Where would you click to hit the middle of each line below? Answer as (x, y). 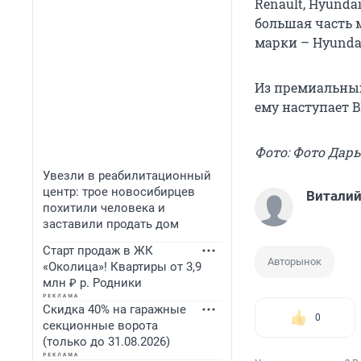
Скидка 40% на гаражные (114, 309)
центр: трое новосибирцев (119, 192)
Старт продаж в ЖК (98, 251)
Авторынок (295, 262)
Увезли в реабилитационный (127, 176)
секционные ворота (100, 326)
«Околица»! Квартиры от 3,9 (122, 267)
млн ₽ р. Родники (92, 283)
